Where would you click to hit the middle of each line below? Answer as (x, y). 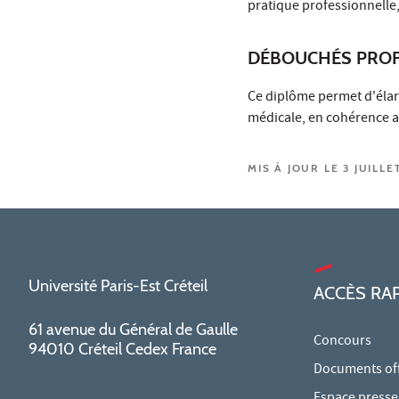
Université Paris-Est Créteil (118, 285)
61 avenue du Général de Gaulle (133, 329)
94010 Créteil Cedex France (122, 349)
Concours (342, 342)
